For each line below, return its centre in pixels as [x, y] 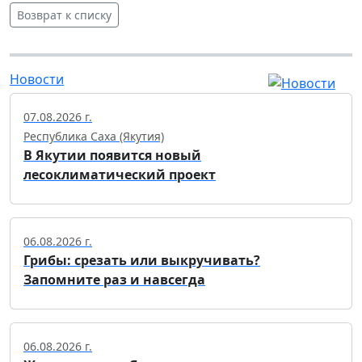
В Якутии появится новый [112, 156]
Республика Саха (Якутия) [94, 137]
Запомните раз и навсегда [114, 280]
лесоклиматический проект [120, 175]
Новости [37, 79]
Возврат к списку [64, 15]
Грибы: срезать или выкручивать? [142, 261]
